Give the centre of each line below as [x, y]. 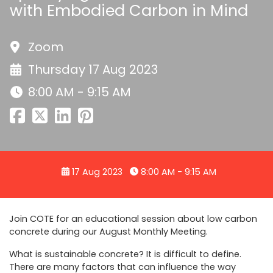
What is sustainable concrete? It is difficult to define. [125, 254]
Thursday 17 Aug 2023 [93, 70]
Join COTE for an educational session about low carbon [133, 218]
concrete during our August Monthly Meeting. [108, 231]
